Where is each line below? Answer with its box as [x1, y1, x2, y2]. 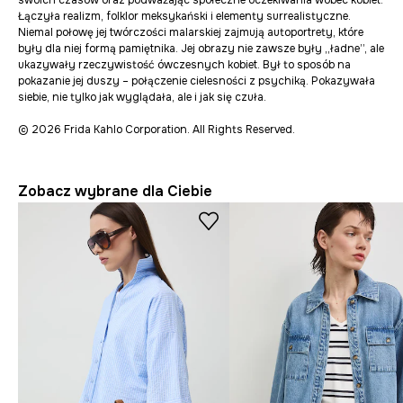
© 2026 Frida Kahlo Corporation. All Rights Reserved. [18, 122, 295, 137]
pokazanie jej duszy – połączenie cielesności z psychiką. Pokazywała [18, 74, 375, 88]
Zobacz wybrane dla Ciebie [18, 182, 212, 201]
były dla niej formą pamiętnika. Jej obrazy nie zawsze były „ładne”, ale [18, 41, 384, 56]
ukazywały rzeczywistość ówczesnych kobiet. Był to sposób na [18, 58, 351, 72]
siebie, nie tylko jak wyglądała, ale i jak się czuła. [18, 90, 266, 104]
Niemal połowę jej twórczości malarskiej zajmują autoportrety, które [18, 25, 363, 40]
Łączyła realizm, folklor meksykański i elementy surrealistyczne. [18, 9, 351, 23]
